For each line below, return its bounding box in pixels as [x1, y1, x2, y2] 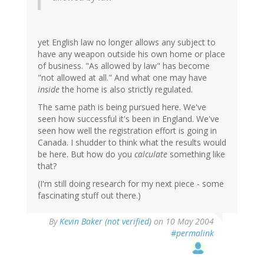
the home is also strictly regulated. [60, 84, 193, 95]
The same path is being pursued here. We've [38, 101, 206, 113]
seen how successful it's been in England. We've [38, 113, 219, 125]
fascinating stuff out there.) [38, 190, 141, 202]
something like [167, 148, 225, 160]
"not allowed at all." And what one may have [38, 72, 207, 84]
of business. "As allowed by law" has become [38, 60, 210, 72]
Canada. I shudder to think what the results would [38, 137, 226, 148]
